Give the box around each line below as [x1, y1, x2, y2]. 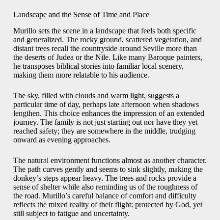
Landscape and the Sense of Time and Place [13, 10, 149, 19]
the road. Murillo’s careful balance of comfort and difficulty [13, 191, 196, 200]
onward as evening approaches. [13, 135, 110, 144]
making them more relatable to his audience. [13, 70, 149, 79]
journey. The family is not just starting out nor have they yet [13, 117, 197, 126]
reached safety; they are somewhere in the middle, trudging [13, 126, 195, 135]
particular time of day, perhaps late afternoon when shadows [13, 100, 199, 109]
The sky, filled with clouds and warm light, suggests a [13, 91, 179, 100]
